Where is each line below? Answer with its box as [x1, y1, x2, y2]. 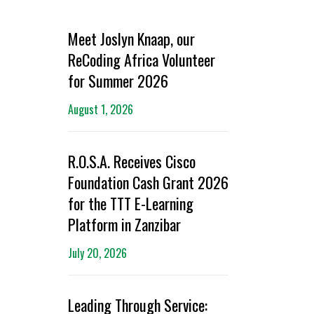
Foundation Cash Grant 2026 [67, 171, 228, 193]
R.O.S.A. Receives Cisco [67, 150, 196, 172]
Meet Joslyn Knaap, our [67, 27, 195, 50]
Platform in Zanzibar [67, 213, 181, 235]
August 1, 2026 [67, 101, 133, 118]
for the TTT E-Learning [67, 192, 193, 214]
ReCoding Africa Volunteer [67, 48, 215, 71]
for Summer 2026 [67, 69, 168, 92]
